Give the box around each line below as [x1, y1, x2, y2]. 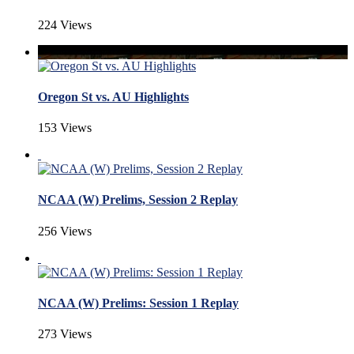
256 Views [38, 224, 92, 238]
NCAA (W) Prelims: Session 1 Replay [38, 296, 239, 310]
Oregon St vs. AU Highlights [38, 89, 189, 104]
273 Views [38, 327, 92, 341]
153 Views [38, 121, 92, 135]
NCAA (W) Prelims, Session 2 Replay [38, 193, 238, 207]
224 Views [38, 17, 92, 32]
